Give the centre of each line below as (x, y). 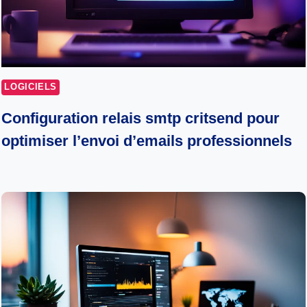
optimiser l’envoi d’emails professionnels (147, 141)
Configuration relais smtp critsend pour (141, 119)
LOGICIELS (31, 87)
